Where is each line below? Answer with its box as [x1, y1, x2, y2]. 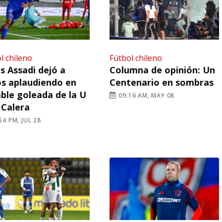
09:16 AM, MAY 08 [116, 91, 175, 100]
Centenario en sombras [109, 76, 214, 88]
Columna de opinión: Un [109, 63, 215, 76]
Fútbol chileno [109, 52, 162, 63]
